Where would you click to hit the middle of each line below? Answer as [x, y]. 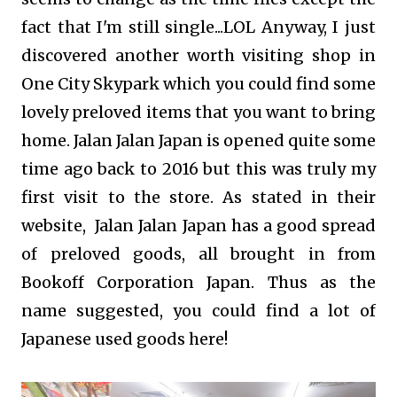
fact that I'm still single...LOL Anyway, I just [198, 27]
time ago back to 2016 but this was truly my [198, 169]
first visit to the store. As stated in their [198, 197]
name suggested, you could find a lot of [198, 311]
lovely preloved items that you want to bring [198, 112]
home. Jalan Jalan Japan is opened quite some [198, 140]
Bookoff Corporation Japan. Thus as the [198, 282]
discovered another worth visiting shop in [198, 55]
